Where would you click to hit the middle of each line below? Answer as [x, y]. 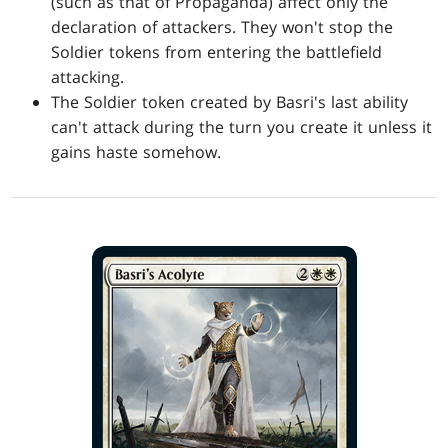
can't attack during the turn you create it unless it [242, 127]
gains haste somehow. [136, 152]
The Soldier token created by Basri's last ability [230, 102]
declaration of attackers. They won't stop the [222, 27]
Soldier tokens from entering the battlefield [217, 52]
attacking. [88, 77]
